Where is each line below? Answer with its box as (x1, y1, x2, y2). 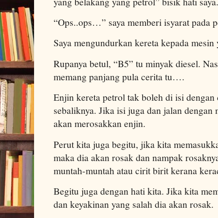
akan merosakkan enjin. (54, 117, 145, 130)
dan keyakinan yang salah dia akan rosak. (54, 197, 214, 211)
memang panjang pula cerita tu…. (54, 70, 184, 83)
